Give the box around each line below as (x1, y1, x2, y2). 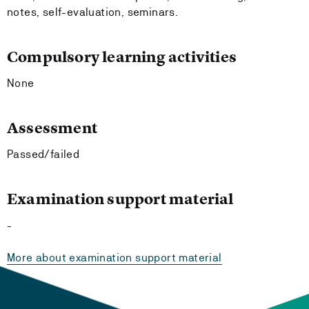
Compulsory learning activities (7, 47, 237, 67)
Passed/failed (7, 148, 80, 161)
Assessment (7, 118, 97, 138)
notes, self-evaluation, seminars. (7, 6, 179, 19)
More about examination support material (7, 251, 222, 264)
